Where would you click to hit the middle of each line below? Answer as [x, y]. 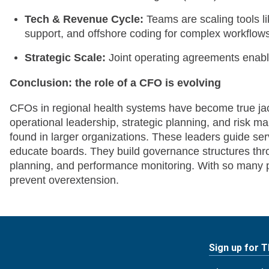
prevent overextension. [64, 180]
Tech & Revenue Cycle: [84, 19]
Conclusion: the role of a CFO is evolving [115, 83]
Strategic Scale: [65, 57]
